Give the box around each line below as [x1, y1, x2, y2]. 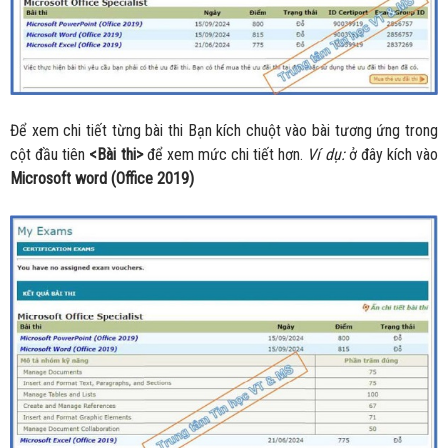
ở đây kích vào [344, 145, 438, 165]
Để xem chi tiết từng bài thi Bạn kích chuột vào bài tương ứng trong [10, 121, 438, 141]
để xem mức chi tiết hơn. [142, 145, 308, 165]
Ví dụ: [307, 145, 345, 165]
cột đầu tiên [10, 145, 90, 165]
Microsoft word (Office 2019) [10, 169, 194, 189]
